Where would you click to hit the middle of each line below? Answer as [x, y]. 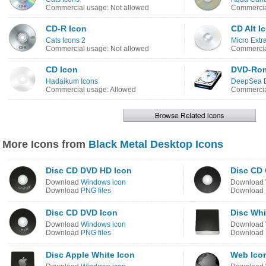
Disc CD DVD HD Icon [89, 170]
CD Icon [62, 69]
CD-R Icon [66, 28]
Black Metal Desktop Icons [156, 144]
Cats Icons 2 [66, 40]
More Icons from [45, 144]
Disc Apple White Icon [90, 255]
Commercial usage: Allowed [91, 90]
